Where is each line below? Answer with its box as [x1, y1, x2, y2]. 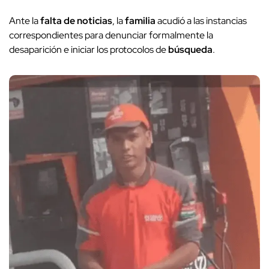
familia [125, 14, 156, 28]
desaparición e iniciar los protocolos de [9, 43, 168, 56]
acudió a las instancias [156, 14, 247, 28]
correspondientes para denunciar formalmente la [9, 29, 213, 42]
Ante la [9, 14, 40, 28]
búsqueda [168, 43, 213, 56]
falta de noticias [40, 14, 112, 28]
